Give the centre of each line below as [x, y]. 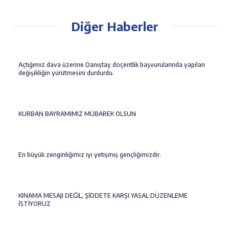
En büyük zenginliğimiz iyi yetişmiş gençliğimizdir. [90, 155]
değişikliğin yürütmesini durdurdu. [66, 73]
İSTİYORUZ [35, 204]
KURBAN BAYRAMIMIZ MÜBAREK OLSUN [77, 114]
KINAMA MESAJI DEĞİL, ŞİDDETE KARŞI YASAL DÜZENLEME [103, 196]
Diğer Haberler [114, 26]
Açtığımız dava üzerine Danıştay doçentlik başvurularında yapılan [112, 65]
